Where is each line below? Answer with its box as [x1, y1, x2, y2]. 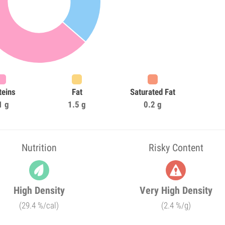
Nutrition [21, 142, 57, 154]
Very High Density [139, 184, 212, 196]
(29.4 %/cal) [19, 200, 59, 210]
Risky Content [148, 142, 203, 154]
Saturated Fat [130, 87, 175, 97]
